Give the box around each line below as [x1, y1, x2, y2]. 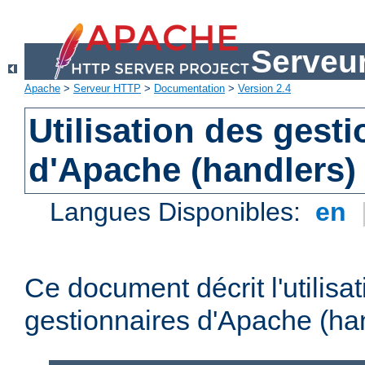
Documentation [154, 82, 225, 95]
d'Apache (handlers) [29, 151, 357, 190]
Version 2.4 [238, 82, 291, 95]
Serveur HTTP [73, 82, 141, 95]
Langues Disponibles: [50, 197, 309, 227]
